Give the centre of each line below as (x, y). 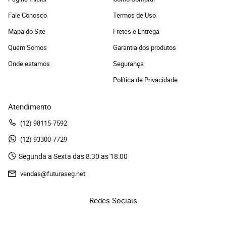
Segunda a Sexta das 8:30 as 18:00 (73, 156)
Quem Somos (27, 47)
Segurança (128, 64)
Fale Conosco (27, 15)
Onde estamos (29, 64)
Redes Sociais (113, 200)
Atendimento (30, 106)
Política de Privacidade (145, 80)
